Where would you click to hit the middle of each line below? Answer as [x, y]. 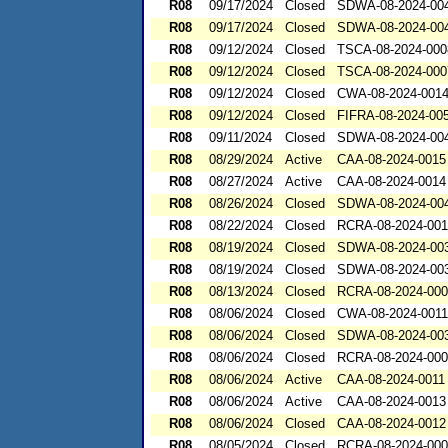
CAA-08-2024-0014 [391, 182]
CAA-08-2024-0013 [391, 402]
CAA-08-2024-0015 [391, 160]
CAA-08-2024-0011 [391, 380]
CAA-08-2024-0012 [391, 424]
